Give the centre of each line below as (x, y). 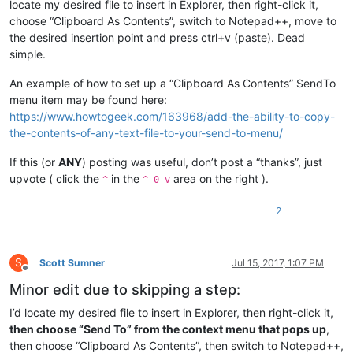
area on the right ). (219, 179)
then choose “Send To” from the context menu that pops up (168, 329)
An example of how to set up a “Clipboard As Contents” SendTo (173, 84)
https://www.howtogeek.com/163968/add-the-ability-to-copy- (172, 117)
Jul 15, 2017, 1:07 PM (278, 263)
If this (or (34, 162)
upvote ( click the (56, 179)
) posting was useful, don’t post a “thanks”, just (202, 162)
